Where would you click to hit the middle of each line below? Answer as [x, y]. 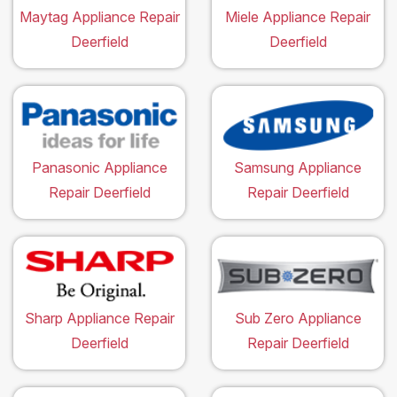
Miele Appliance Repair [298, 17]
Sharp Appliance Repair [99, 319]
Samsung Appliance [298, 168]
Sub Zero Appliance [298, 319]
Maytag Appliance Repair [99, 17]
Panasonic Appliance [99, 168]
